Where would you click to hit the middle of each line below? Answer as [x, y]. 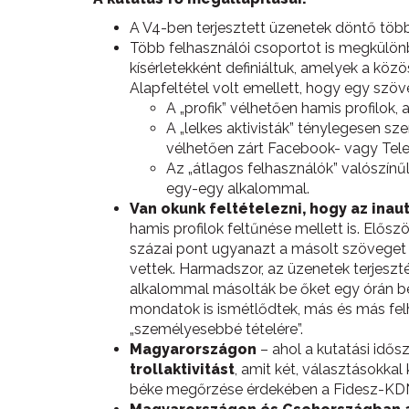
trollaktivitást [182, 369]
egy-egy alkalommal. [238, 189]
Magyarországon [193, 349]
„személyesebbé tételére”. [216, 329]
